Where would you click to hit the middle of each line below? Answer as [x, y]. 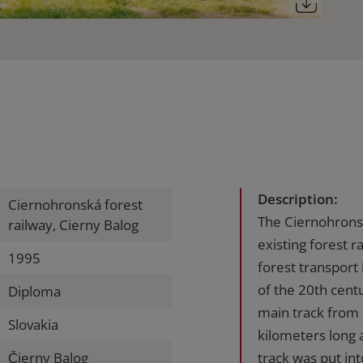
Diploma [34, 291]
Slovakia [33, 325]
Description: [298, 199]
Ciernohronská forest [75, 205]
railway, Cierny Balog [73, 225]
